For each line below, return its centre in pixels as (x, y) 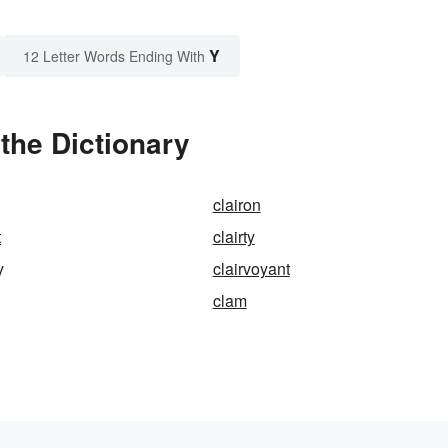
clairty (233, 237)
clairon (236, 205)
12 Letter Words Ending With (114, 56)
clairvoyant (251, 269)
